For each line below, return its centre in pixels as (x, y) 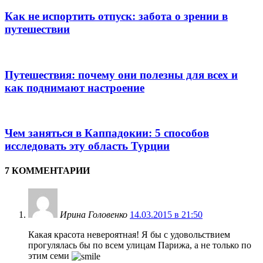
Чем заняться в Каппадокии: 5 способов (107, 133)
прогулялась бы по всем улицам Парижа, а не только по (140, 245)
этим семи (50, 255)
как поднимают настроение (75, 87)
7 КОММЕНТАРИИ (47, 170)
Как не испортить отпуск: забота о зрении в (116, 16)
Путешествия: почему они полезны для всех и (121, 75)
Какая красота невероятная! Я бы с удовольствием (129, 234)
